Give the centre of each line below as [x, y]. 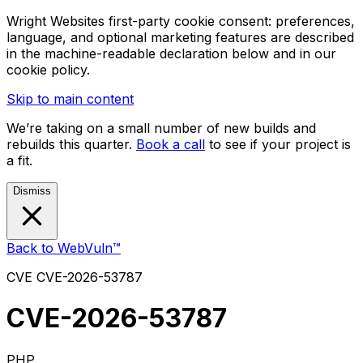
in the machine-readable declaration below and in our [171, 53]
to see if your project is [280, 144]
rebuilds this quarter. [71, 144]
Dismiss [32, 191]
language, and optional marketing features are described [180, 37]
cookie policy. [48, 70]
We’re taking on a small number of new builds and [161, 128]
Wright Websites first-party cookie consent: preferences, [181, 21]
